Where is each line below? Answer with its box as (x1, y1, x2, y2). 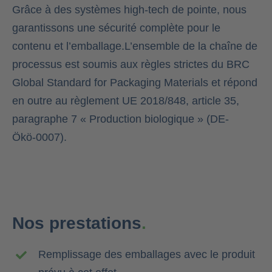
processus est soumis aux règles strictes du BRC (12, 58, 250, 71)
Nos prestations (12, 214, 141, 233)
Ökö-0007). (12, 131, 67, 144)
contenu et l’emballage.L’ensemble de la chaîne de (12, 40, 257, 53)
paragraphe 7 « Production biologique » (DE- (12, 113, 229, 126)
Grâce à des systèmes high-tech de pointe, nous (12, 4, 246, 16)
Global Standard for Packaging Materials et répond (12, 76, 257, 89)
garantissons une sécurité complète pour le (12, 22, 220, 35)
